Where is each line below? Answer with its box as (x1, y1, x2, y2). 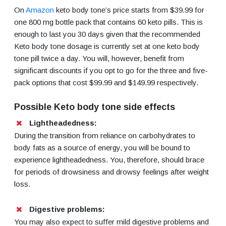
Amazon (26, 5, 54, 14)
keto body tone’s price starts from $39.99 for (54, 5, 204, 14)
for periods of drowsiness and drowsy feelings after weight (14, 167, 209, 176)
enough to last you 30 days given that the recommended (14, 29, 200, 38)
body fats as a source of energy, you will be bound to (14, 143, 190, 152)
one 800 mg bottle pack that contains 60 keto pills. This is (14, 17, 203, 26)
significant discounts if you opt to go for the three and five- (14, 66, 208, 75)
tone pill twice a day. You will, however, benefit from (14, 53, 184, 63)
